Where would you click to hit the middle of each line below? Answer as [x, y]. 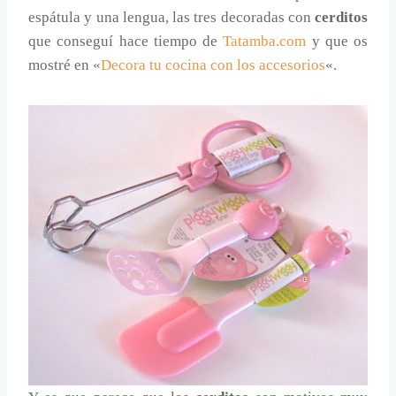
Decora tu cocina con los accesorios [213, 65]
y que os [337, 42]
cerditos [341, 18]
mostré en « [65, 65]
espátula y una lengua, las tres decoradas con [171, 18]
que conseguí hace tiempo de [126, 42]
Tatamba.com [265, 42]
